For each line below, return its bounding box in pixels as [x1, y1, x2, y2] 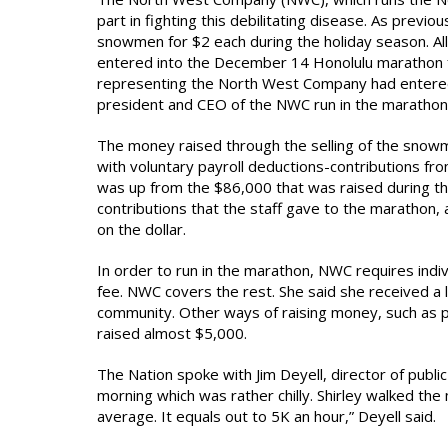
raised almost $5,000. [97, 323, 247, 343]
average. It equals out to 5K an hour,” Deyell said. [97, 406, 436, 426]
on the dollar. [97, 219, 186, 239]
